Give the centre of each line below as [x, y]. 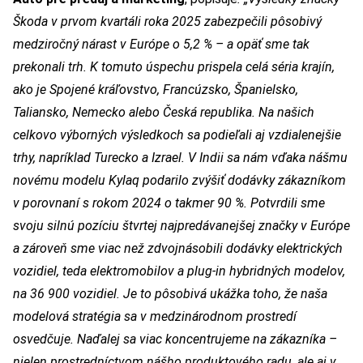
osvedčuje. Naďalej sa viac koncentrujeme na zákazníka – [175, 339]
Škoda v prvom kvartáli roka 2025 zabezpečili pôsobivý [167, 21]
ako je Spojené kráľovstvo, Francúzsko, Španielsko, [156, 89]
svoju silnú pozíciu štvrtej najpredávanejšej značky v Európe [181, 225]
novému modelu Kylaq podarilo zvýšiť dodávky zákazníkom [179, 180]
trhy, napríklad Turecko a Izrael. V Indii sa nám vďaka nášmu [180, 157]
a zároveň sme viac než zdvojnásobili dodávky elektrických [178, 248]
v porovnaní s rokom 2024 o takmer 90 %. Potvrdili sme [169, 203]
